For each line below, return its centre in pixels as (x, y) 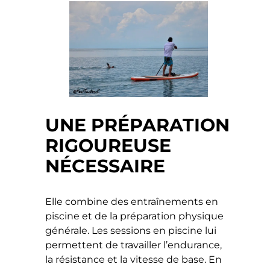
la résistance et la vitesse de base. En (134, 259)
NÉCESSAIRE (105, 166)
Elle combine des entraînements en (132, 201)
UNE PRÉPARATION (138, 125)
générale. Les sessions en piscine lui (131, 230)
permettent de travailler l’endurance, (134, 245)
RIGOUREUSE (108, 145)
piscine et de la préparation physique (135, 216)
